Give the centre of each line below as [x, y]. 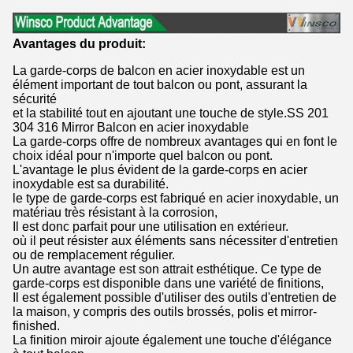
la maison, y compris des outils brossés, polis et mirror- [165, 312]
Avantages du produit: [79, 44]
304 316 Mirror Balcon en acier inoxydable [131, 128]
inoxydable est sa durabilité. [91, 184]
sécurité [35, 99]
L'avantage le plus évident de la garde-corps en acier [160, 170]
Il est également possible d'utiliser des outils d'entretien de [175, 298]
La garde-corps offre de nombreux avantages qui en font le [175, 142]
